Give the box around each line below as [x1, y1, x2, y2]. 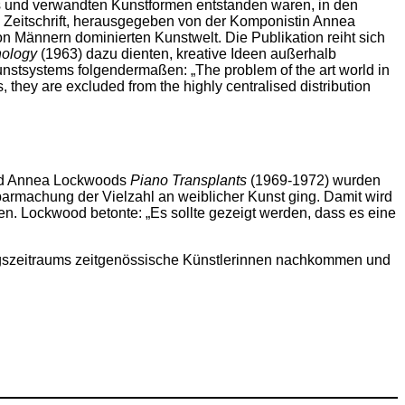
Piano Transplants [130, 172, 247, 188]
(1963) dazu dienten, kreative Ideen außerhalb [37, 45, 336, 61]
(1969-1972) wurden [247, 172, 381, 188]
